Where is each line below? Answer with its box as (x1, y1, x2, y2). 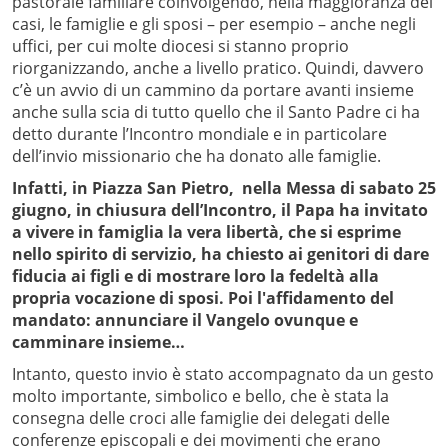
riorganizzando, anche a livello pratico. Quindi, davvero (12, 57, 424, 80)
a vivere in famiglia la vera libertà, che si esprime (12, 221, 401, 244)
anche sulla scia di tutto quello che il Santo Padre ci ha (12, 101, 420, 124)
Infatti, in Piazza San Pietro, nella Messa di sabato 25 (12, 177, 436, 200)
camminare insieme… (12, 331, 185, 354)
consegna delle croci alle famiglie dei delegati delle (12, 407, 390, 430)
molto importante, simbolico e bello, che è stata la (12, 385, 389, 408)
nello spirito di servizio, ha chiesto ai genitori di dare (12, 243, 429, 266)
